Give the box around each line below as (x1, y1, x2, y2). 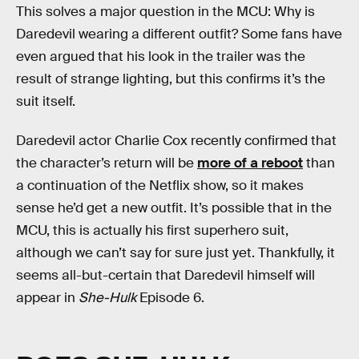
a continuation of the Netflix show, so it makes (16, 177, 304, 195)
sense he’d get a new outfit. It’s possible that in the (16, 200, 332, 217)
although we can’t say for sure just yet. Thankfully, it (16, 244, 335, 262)
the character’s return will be (16, 155, 197, 172)
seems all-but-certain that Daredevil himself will (16, 267, 315, 284)
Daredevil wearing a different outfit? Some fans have (16, 25, 342, 42)
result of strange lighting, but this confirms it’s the (16, 70, 325, 87)
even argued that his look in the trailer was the (16, 47, 305, 65)
